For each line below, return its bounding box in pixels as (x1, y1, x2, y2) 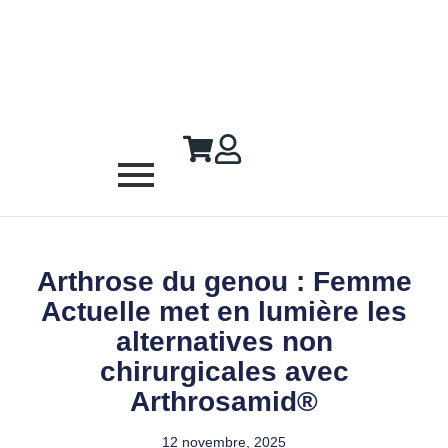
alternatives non (115, 326, 333, 358)
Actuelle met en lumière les (41, 296, 407, 328)
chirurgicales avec (99, 356, 349, 388)
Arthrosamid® (130, 386, 318, 418)
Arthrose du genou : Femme (36, 266, 412, 298)
